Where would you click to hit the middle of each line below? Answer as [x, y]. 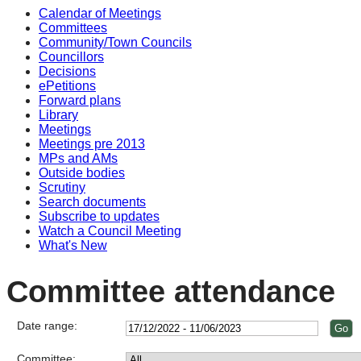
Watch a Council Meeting [110, 231]
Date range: [48, 325]
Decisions [67, 71]
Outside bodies [82, 173]
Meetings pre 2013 [92, 144]
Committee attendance [171, 291]
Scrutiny [62, 187]
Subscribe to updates [99, 216]
